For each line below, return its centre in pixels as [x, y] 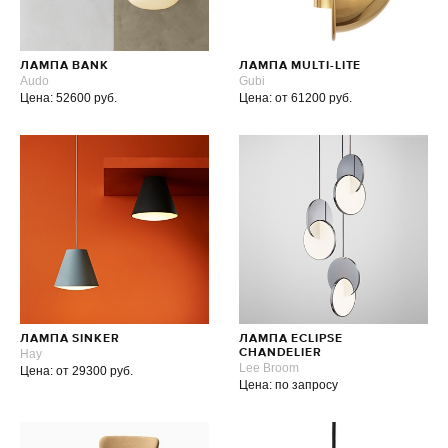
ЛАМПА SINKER [70, 339]
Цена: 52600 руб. [68, 98]
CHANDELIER [280, 353]
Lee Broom [268, 368]
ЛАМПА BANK [64, 66]
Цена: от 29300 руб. [76, 371]
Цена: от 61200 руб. [295, 98]
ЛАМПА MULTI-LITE [300, 66]
